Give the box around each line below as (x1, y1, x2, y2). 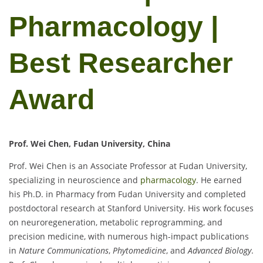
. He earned (196, 174, 242, 186)
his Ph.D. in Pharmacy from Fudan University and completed (9, 188, 246, 200)
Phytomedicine (113, 245, 166, 257)
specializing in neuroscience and (9, 174, 140, 186)
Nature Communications (19, 245, 109, 257)
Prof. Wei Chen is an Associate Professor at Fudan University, (9, 160, 247, 172)
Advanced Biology (188, 245, 251, 257)
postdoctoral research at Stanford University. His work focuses (9, 203, 254, 214)
